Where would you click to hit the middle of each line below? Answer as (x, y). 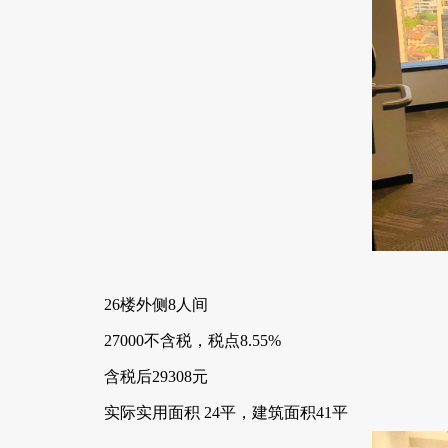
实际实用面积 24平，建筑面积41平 (226, 412)
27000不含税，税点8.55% (192, 340)
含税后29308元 (156, 376)
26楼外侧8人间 (156, 304)
